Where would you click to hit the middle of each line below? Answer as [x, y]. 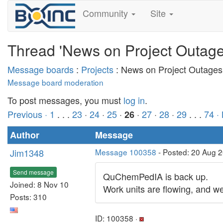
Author [25, 135]
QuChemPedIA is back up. [156, 176]
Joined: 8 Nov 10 [39, 184]
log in [134, 100]
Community [106, 13]
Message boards [41, 69]
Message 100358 [126, 152]
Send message [33, 172]
